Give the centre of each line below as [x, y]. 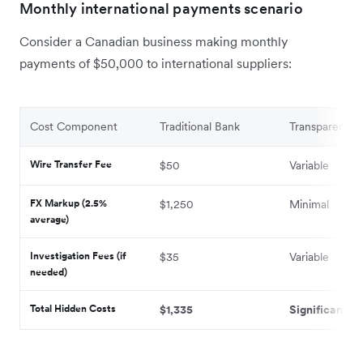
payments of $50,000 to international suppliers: [156, 63]
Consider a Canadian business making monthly [154, 41]
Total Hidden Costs [73, 308]
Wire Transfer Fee [71, 164]
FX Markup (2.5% [68, 203]
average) [49, 219]
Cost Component [74, 126]
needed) [49, 271]
